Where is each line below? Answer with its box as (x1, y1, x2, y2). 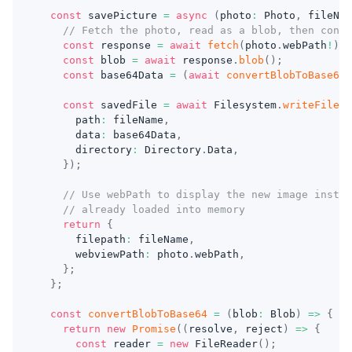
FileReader (195, 338, 258, 350)
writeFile (283, 99, 339, 111)
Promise (132, 323, 176, 335)
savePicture (82, 9, 163, 21)
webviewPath (38, 248, 145, 260)
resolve (189, 323, 233, 335)
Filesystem (207, 99, 277, 111)
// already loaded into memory (63, 203, 245, 215)
